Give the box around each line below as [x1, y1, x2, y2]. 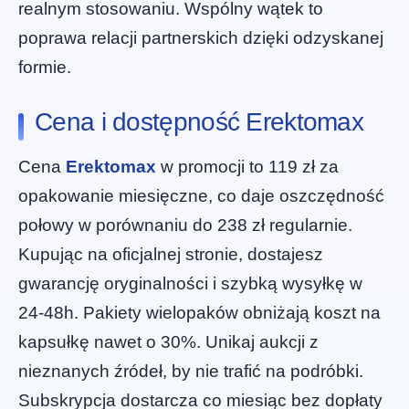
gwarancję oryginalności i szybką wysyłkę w [18, 274, 362, 294]
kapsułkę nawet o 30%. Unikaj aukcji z [18, 332, 319, 352]
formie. [18, 57, 71, 77]
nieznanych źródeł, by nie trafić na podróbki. [18, 362, 363, 382]
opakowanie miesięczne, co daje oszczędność [18, 186, 384, 206]
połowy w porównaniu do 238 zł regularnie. [18, 215, 352, 236]
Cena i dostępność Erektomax [35, 108, 364, 137]
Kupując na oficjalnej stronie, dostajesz [18, 245, 323, 265]
